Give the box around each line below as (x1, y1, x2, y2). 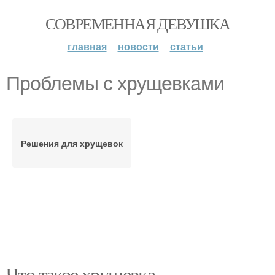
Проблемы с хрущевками (6, 72, 224, 95)
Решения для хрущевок (21, 137, 123, 149)
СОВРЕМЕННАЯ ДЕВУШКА (45, 13, 230, 34)
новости (117, 39, 159, 53)
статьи (169, 39, 203, 53)
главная (67, 39, 107, 53)
